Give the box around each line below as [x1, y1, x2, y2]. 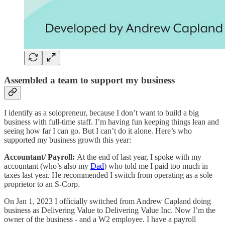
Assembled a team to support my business [4, 74, 175, 85]
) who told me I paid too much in [104, 162, 208, 171]
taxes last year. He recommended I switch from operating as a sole [4, 171, 212, 180]
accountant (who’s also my [4, 162, 90, 171]
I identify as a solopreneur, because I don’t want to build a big [4, 108, 199, 118]
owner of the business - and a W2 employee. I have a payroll [4, 215, 196, 224]
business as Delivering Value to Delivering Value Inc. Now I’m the [4, 206, 215, 215]
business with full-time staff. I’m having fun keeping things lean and [4, 118, 219, 127]
